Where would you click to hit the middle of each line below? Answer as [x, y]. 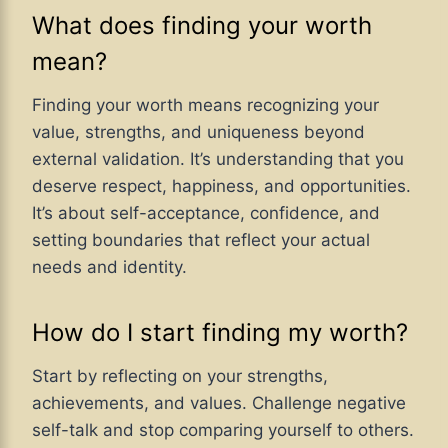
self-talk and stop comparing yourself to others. [223, 429]
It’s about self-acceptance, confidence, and [206, 212]
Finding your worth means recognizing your [205, 104]
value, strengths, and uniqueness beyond [198, 131]
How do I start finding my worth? [220, 332]
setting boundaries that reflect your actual [201, 239]
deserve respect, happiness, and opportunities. [221, 185]
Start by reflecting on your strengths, [180, 375]
